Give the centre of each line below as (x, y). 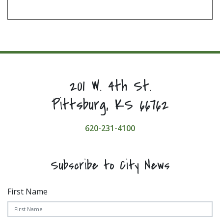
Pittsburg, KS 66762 (110, 105)
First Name (27, 191)
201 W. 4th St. (110, 86)
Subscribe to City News (110, 165)
